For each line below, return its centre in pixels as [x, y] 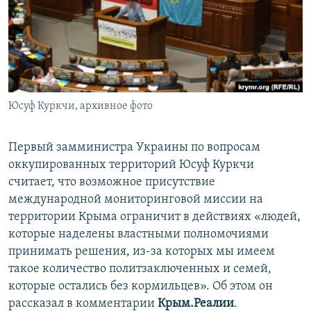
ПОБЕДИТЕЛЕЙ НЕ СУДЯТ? [77, 13]
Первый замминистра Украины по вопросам [134, 148]
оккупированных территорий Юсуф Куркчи [131, 165]
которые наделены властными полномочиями [138, 235]
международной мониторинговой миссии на [136, 200]
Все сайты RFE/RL [71, 106]
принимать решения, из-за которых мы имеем [142, 252]
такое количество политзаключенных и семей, [140, 269]
